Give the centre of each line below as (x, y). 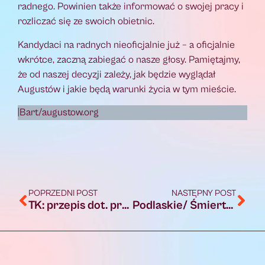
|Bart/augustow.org (58, 113)
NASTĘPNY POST (204, 193)
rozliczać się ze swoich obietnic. (86, 22)
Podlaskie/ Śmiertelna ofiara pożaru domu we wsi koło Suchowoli (229, 205)
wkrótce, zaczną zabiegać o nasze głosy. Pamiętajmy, (129, 59)
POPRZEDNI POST (63, 193)
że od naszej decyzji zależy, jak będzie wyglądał (117, 74)
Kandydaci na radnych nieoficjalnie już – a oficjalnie (126, 45)
